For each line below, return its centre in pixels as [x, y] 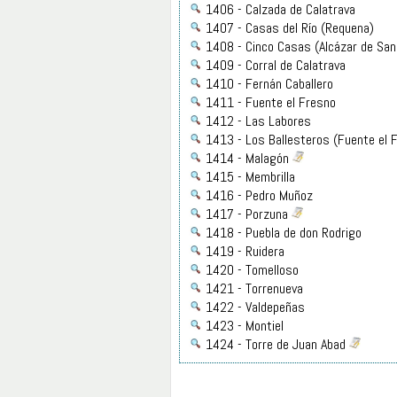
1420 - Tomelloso [252, 269]
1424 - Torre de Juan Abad [277, 344]
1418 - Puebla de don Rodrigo [284, 232]
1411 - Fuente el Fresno [271, 102]
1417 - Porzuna [249, 214]
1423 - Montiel [245, 325]
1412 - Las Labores [258, 121]
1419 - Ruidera [245, 251]
